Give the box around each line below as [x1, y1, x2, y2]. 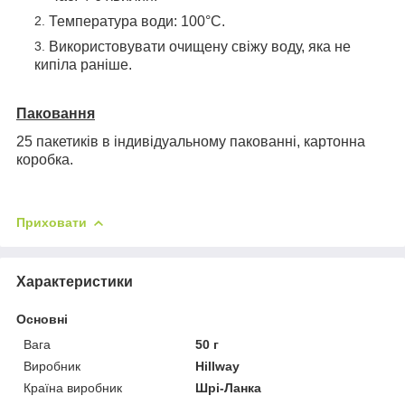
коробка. [16, 151, 73, 167]
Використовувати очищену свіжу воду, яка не [49, 38, 351, 54]
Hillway [195, 358, 240, 373]
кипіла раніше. [34, 56, 132, 72]
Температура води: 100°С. [49, 13, 229, 29]
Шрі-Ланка [195, 380, 262, 395]
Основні [16, 311, 68, 326]
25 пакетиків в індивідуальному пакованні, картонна [16, 133, 365, 149]
